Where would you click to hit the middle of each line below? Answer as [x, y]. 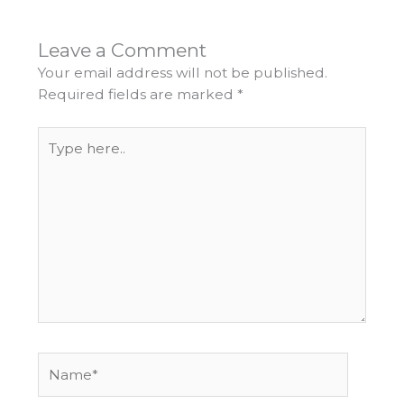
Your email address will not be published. [182, 73]
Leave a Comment [122, 50]
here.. [56, 158]
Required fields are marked [137, 95]
